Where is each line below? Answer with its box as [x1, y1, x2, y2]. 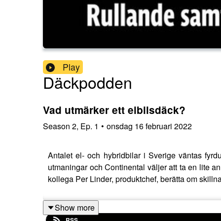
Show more [55, 201, 95, 213]
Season [43, 120, 70, 132]
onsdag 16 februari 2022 [107, 120, 192, 132]
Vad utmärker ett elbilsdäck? [43, 103, 185, 117]
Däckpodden [43, 71, 132, 94]
